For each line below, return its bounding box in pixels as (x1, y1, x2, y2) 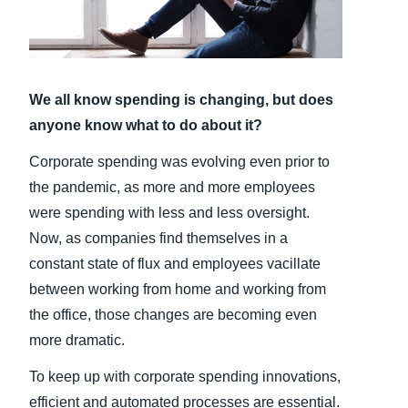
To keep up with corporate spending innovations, (29, 369, 341, 385)
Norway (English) (177, 141, 276, 156)
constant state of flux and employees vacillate (29, 256, 321, 272)
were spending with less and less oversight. (29, 205, 310, 221)
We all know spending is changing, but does (29, 92, 333, 108)
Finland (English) (177, 29, 275, 44)
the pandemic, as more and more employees (29, 179, 315, 196)
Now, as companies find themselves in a (29, 230, 288, 247)
